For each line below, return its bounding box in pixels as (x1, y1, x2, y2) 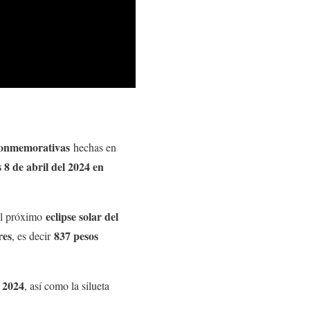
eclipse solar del (46, 208, 118, 225)
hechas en (70, 140, 116, 155)
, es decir (12, 228, 54, 244)
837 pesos (54, 228, 98, 244)
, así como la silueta (24, 278, 109, 293)
